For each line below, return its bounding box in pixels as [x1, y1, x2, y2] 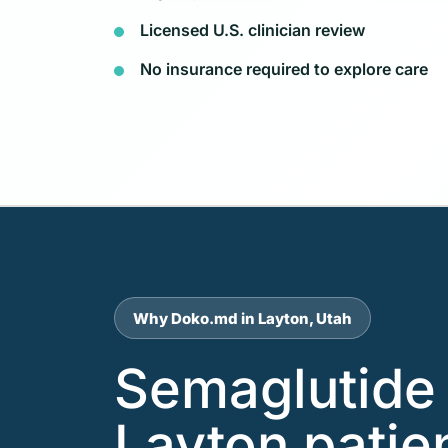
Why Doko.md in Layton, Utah [133, 308, 352, 328]
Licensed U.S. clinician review [140, 19, 365, 40]
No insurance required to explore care [140, 58, 428, 79]
